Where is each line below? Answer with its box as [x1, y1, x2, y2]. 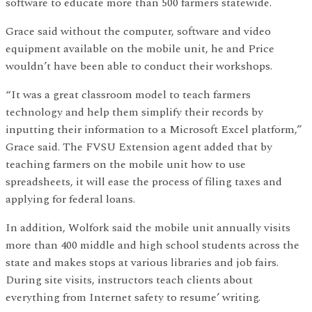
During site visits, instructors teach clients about [6, 272, 253, 289]
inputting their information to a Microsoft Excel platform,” [6, 121, 302, 139]
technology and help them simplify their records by [6, 104, 263, 121]
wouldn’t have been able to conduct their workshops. [6, 58, 272, 75]
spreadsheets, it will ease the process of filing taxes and [6, 173, 282, 191]
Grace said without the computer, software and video [6, 23, 271, 40]
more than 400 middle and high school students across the [6, 237, 299, 254]
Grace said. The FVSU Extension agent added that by [6, 139, 272, 156]
